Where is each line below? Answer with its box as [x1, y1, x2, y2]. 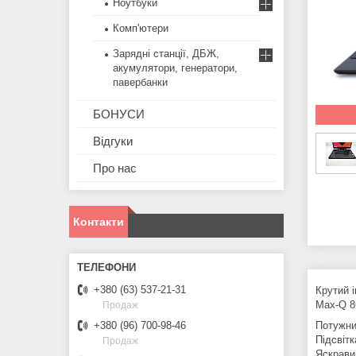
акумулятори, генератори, [113, 62, 238, 75]
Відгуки [93, 134, 133, 149]
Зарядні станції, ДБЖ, [113, 48, 219, 60]
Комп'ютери [113, 22, 168, 35]
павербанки [113, 76, 168, 89]
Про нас [93, 161, 137, 176]
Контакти [73, 215, 124, 229]
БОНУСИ [93, 107, 145, 122]
